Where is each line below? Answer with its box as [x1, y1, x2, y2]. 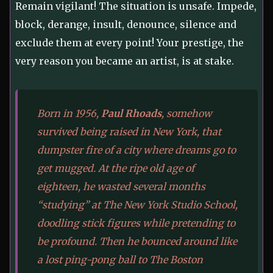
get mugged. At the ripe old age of [37, 162, 194, 175]
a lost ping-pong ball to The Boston [37, 253, 203, 266]
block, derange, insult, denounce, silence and [15, 18, 236, 31]
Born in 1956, [37, 107, 101, 120]
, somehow [161, 107, 212, 120]
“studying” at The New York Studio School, [37, 199, 238, 211]
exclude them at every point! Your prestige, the [15, 37, 244, 49]
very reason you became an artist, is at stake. [15, 55, 234, 68]
